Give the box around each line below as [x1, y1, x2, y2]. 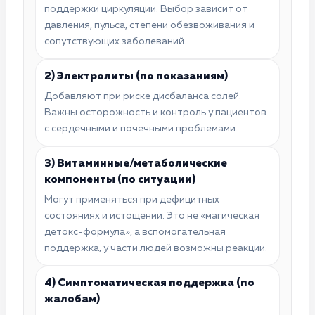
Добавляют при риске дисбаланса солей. [44, 91, 241, 101]
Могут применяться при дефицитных [44, 194, 219, 205]
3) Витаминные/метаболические [44, 157, 227, 169]
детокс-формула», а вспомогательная [44, 226, 226, 237]
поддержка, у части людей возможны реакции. [44, 243, 267, 253]
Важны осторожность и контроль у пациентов [44, 107, 266, 117]
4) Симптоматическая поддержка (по [44, 277, 255, 288]
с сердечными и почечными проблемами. [44, 123, 238, 134]
